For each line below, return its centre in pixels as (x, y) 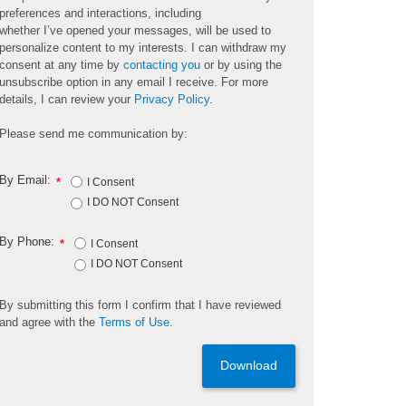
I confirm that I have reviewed (203, 304)
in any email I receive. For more (184, 82)
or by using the (242, 64)
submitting (45, 304)
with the (75, 322)
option (82, 82)
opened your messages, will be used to (167, 30)
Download (248, 365)
